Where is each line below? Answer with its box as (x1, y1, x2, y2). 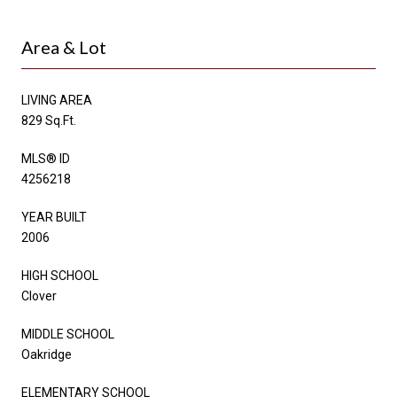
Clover (21, 288, 57, 303)
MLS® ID (21, 151, 70, 166)
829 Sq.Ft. (21, 113, 76, 128)
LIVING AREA (21, 92, 92, 107)
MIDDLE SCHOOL (21, 326, 114, 341)
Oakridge (21, 346, 72, 362)
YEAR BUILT (21, 209, 87, 224)
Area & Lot (21, 35, 106, 58)
